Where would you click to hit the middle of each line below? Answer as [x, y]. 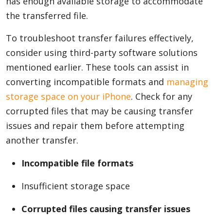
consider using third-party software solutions [102, 53]
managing [187, 82]
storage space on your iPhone [68, 96]
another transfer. [42, 140]
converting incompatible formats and [86, 82]
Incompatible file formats [77, 163]
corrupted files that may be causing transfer [100, 111]
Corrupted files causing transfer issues [106, 209]
